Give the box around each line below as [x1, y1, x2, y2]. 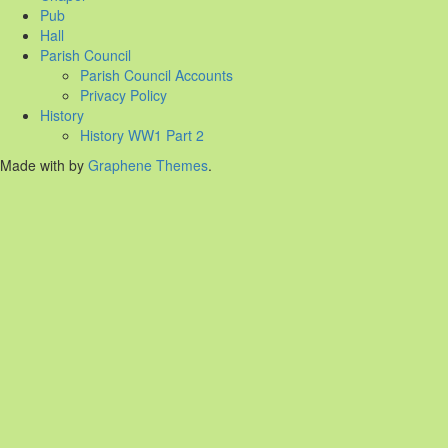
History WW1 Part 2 [80, 125, 204, 146]
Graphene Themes [88, 155, 208, 176]
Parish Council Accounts [80, 65, 233, 86]
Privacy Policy [80, 85, 167, 106]
